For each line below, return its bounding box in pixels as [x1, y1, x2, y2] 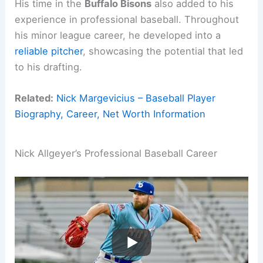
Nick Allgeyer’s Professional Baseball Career [15, 147, 218, 159]
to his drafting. [15, 61, 83, 73]
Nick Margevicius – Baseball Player [56, 92, 216, 104]
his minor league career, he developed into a [15, 29, 221, 42]
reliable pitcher [15, 45, 83, 58]
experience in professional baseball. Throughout [15, 14, 240, 26]
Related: [15, 92, 54, 104]
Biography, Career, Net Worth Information [15, 108, 206, 120]
